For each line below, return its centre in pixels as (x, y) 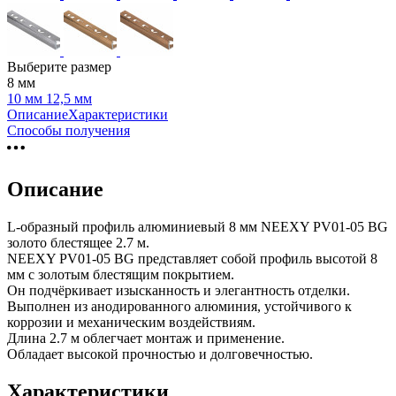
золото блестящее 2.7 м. (78, 242)
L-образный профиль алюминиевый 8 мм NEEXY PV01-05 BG (198, 226)
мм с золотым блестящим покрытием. (121, 274)
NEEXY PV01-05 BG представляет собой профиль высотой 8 (192, 258)
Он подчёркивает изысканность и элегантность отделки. (179, 290)
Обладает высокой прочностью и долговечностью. (160, 354)
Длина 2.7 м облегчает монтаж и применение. (146, 338)
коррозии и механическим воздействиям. (131, 322)
